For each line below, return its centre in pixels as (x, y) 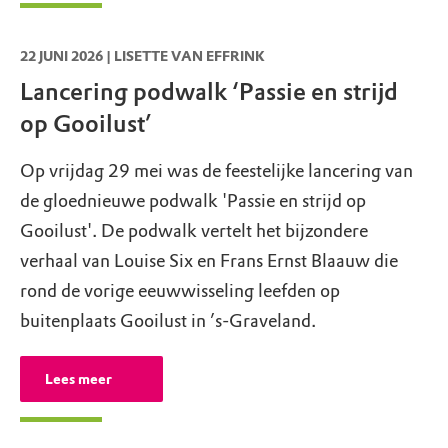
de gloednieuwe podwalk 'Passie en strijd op (193, 200)
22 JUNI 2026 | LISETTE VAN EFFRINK (142, 57)
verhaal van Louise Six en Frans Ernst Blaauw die (209, 260)
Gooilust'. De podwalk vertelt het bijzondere (194, 230)
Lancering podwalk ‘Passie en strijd (209, 92)
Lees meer (78, 379)
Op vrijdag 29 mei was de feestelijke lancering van (216, 170)
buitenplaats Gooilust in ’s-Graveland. (168, 320)
